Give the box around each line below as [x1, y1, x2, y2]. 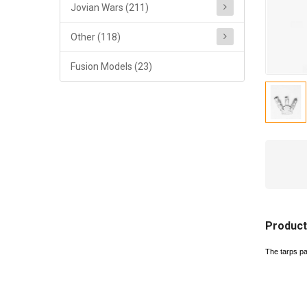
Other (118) [71, 32, 121, 42]
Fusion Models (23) [71, 61, 152, 72]
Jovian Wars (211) [71, 2, 149, 13]
